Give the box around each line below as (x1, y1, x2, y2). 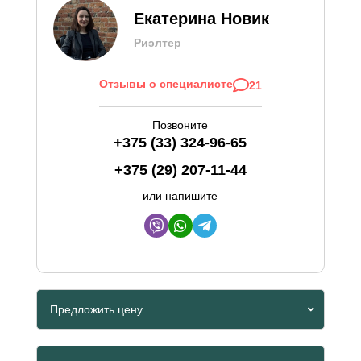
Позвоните (152, 118, 209, 131)
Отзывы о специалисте (98, 77, 233, 90)
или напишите (143, 189, 218, 202)
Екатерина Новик (133, 9, 269, 27)
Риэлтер (133, 35, 181, 49)
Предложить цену (49, 303, 143, 316)
